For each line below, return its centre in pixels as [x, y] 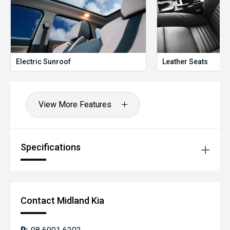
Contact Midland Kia [62, 200]
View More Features [75, 104]
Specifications [51, 147]
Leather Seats [185, 61]
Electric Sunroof [43, 61]
